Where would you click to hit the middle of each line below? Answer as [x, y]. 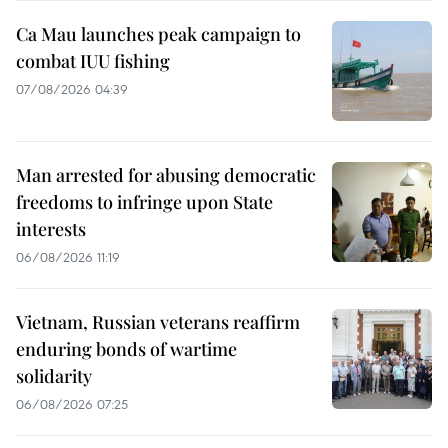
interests [51, 229]
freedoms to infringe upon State [144, 202]
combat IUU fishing [93, 61]
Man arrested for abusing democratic [166, 175]
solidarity [54, 376]
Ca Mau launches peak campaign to [158, 34]
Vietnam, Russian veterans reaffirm [158, 322]
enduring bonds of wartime [126, 349]
